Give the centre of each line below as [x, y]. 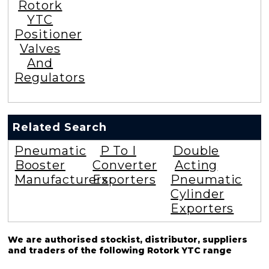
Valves [40, 48]
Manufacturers [62, 179]
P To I [118, 150]
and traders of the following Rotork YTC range [120, 250]
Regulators [50, 77]
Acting [196, 165]
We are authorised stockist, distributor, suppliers [128, 239]
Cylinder [198, 194]
